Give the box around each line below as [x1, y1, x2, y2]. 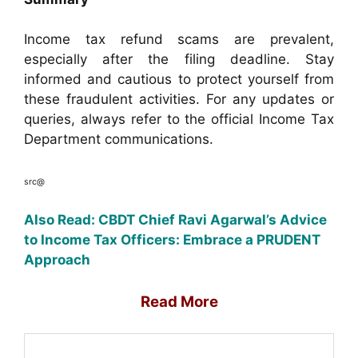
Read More [140, 292, 218, 311]
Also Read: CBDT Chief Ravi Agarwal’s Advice [24, 212, 327, 229]
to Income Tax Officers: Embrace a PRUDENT [24, 232, 320, 249]
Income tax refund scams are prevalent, [24, 31, 334, 48]
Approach [24, 252, 90, 268]
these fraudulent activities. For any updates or [24, 91, 334, 108]
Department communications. [24, 131, 213, 148]
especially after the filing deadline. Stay [24, 51, 334, 68]
